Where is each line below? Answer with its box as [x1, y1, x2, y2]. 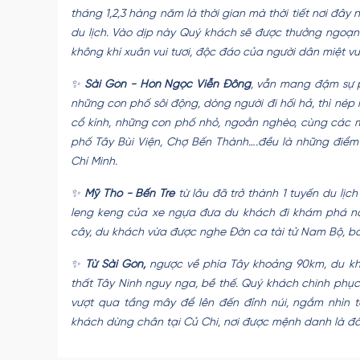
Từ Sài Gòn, [81, 259, 146, 271]
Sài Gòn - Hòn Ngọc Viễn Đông [84, 79, 251, 91]
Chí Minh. [71, 156, 121, 168]
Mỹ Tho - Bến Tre [84, 188, 174, 200]
